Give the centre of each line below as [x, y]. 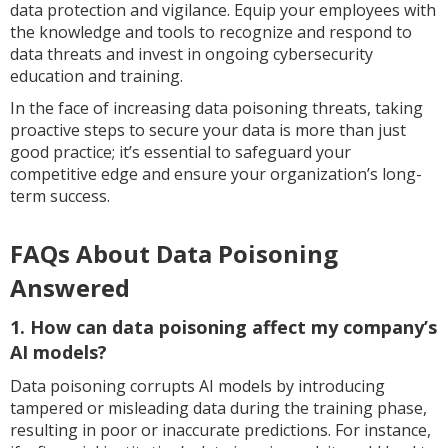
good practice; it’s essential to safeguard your [180, 152]
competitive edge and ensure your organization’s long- [216, 174]
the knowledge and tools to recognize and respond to [211, 32]
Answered [70, 287]
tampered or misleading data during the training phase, [218, 408]
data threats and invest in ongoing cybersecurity [191, 54]
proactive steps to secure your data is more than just [208, 130]
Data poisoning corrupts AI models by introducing [197, 386]
